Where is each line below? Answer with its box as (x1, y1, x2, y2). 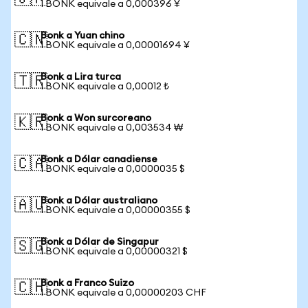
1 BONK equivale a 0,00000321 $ (41, 247, 188, 256)
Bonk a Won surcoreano (41, 113, 151, 123)
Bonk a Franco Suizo (41, 278, 134, 288)
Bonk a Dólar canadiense (41, 155, 157, 164)
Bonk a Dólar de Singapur (41, 237, 159, 247)
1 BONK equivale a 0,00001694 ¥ (41, 41, 190, 50)
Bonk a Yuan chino (41, 31, 124, 41)
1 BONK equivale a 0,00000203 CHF (41, 288, 206, 298)
